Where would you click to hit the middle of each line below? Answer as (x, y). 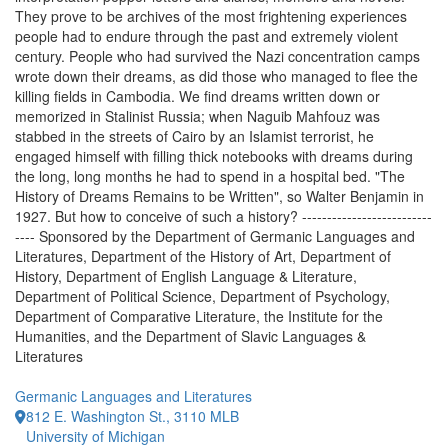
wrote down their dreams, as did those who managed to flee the (216, 76)
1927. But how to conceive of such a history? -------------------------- (223, 216)
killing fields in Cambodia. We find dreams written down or (197, 96)
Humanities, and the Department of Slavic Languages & (190, 336)
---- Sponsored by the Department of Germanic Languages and (215, 236)
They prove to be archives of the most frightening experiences (211, 16)
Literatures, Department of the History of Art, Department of (203, 256)
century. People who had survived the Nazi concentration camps (217, 56)
